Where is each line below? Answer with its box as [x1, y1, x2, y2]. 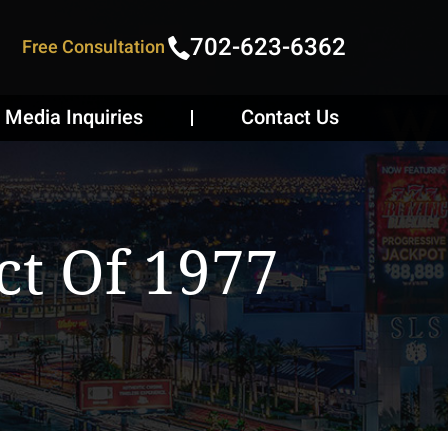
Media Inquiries [5, 103, 143, 132]
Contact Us [241, 103, 339, 132]
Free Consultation [22, 33, 165, 61]
